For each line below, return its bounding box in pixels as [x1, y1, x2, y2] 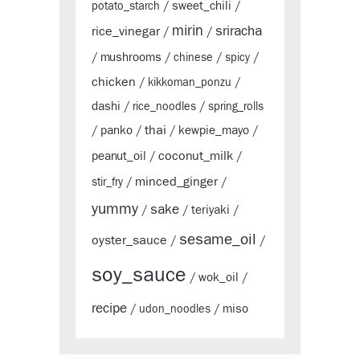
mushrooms [100, 51, 162, 63]
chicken [92, 75, 136, 88]
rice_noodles [133, 100, 196, 112]
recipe [92, 301, 127, 315]
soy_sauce [92, 264, 186, 285]
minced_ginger [135, 174, 218, 188]
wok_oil [198, 271, 239, 284]
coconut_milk [158, 149, 233, 162]
